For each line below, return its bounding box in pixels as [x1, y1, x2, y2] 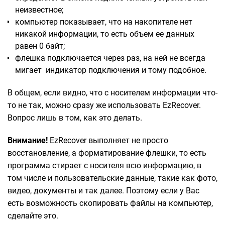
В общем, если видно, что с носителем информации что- [8, 87, 217, 97]
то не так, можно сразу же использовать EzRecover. [8, 100, 201, 110]
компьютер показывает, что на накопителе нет [15, 17, 192, 27]
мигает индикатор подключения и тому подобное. [15, 65, 206, 75]
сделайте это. [8, 210, 58, 220]
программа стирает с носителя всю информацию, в [8, 160, 201, 170]
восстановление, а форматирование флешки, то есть [8, 148, 206, 158]
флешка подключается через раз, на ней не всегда [15, 53, 205, 63]
